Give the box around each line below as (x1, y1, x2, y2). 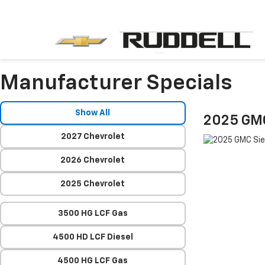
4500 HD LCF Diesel (52, 233, 133, 241)
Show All (75, 109, 111, 117)
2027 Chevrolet (60, 132, 125, 141)
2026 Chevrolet (60, 156, 125, 164)
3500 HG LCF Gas (57, 209, 128, 218)
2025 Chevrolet (60, 180, 125, 188)
